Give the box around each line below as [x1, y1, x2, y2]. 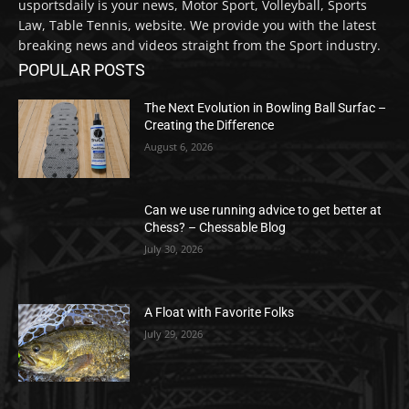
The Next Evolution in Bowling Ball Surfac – [144, 100, 387, 116]
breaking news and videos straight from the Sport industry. [18, 37, 381, 55]
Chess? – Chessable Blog [144, 219, 287, 235]
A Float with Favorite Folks [144, 304, 295, 320]
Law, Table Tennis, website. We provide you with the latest [18, 16, 376, 35]
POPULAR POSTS [18, 60, 145, 80]
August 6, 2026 [144, 140, 214, 154]
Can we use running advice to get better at [144, 202, 383, 217]
